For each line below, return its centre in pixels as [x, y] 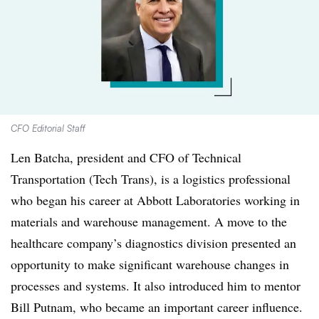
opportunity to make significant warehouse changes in [150, 264]
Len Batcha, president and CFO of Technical [126, 157]
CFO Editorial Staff [48, 128]
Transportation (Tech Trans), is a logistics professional [151, 179]
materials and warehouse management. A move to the [149, 221]
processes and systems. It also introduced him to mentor [156, 286]
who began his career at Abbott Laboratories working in [155, 200]
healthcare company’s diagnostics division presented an [153, 243]
